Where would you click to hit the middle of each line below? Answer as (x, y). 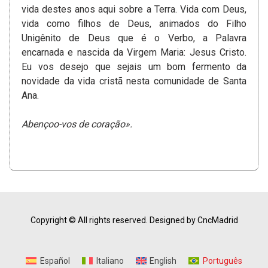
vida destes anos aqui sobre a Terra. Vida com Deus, (134, 10)
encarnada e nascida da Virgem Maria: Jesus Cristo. (134, 53)
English (163, 261)
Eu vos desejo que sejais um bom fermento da (134, 67)
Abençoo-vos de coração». (77, 124)
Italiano (110, 261)
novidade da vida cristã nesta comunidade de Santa (134, 81)
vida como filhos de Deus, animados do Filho (134, 24)
